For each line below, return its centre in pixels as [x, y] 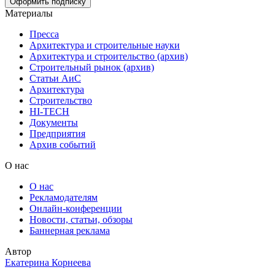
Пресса [44, 34]
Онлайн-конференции [76, 208]
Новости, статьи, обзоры [81, 219]
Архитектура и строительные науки [105, 45]
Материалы [29, 13]
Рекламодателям [64, 197]
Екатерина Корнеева [48, 262]
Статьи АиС [55, 78]
